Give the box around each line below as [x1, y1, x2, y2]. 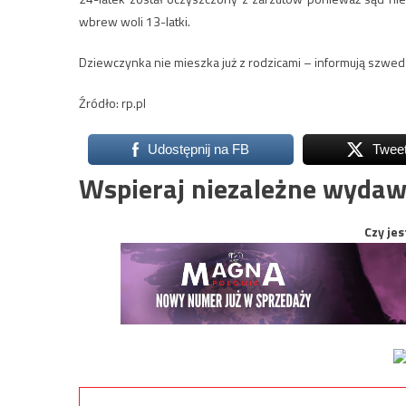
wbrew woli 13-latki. [79, 11, 190, 31]
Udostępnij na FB [147, 140, 249, 157]
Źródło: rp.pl [79, 92, 146, 112]
